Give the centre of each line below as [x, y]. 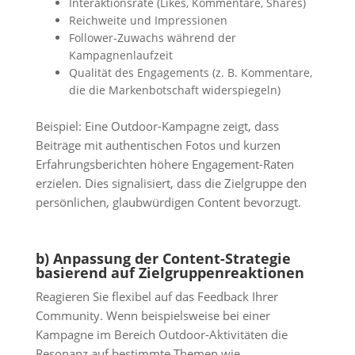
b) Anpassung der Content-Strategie [163, 258]
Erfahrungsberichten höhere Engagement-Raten [164, 165]
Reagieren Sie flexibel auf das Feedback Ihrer [157, 296]
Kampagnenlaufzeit [120, 55]
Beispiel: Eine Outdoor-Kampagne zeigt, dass [157, 127]
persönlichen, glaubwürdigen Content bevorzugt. [168, 203]
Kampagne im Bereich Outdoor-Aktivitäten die [161, 334]
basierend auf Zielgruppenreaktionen [170, 272]
